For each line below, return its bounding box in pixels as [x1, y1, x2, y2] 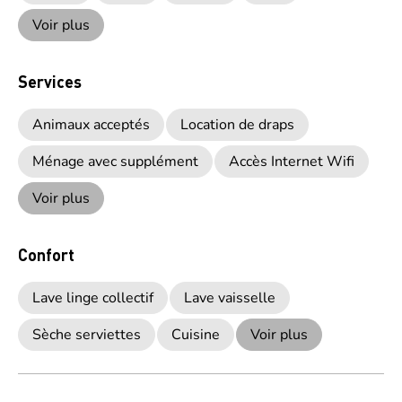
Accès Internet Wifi [229, 152, 354, 171]
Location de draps [180, 115, 294, 135]
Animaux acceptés [32, 115, 150, 135]
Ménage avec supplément [32, 152, 198, 171]
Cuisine [171, 325, 220, 345]
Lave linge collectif [32, 288, 153, 308]
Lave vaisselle [184, 288, 275, 308]
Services [18, 71, 82, 92]
